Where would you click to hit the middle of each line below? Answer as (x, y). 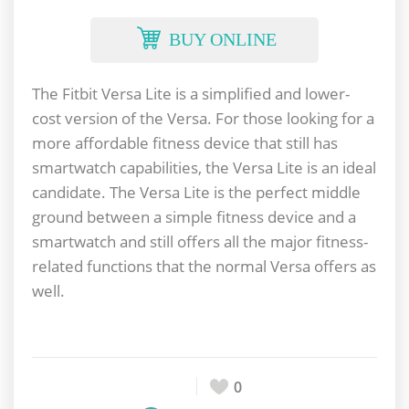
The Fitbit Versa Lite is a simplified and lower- (191, 94)
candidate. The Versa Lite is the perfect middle (196, 192)
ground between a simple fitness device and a (194, 217)
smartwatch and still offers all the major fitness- (200, 241)
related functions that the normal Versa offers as (204, 266)
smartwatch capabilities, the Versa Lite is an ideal (204, 168)
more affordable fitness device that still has (185, 143)
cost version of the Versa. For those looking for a (203, 118)
